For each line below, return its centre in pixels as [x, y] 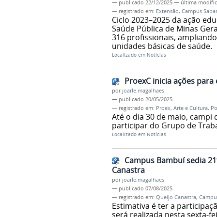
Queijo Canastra [176, 197]
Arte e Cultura [190, 108]
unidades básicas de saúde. [162, 46]
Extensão [167, 11]
